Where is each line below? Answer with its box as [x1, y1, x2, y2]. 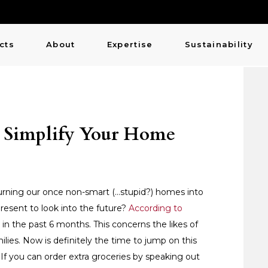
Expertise [106, 39, 153, 49]
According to [129, 203, 182, 214]
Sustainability [184, 39, 253, 49]
